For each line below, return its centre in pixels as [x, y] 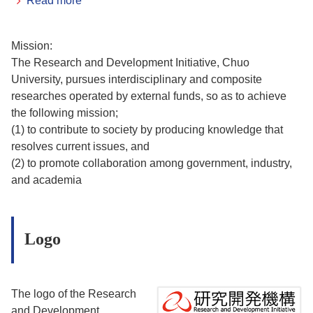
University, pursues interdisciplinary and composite [137, 79]
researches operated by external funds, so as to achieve [149, 96]
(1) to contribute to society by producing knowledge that [147, 130]
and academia [46, 180]
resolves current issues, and [80, 146]
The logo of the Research [74, 293]
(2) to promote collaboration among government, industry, [152, 163]
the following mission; [65, 113]
